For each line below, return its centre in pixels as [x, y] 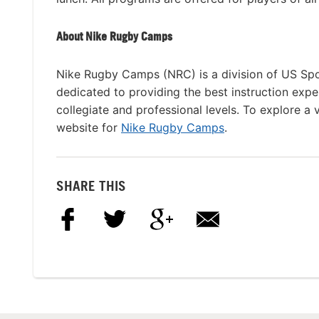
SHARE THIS [91, 185]
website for [89, 128]
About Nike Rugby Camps [114, 37]
